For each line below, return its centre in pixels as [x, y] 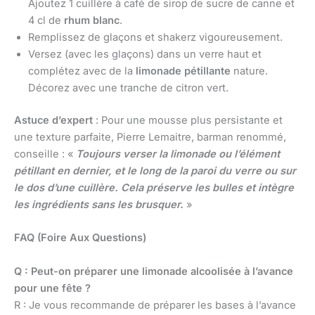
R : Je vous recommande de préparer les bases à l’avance [155, 305]
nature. [249, 71]
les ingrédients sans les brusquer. [99, 205]
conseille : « [45, 154]
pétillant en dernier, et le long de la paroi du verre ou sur [155, 171]
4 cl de [46, 21]
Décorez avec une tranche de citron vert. [128, 88]
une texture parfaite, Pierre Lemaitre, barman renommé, [150, 137]
